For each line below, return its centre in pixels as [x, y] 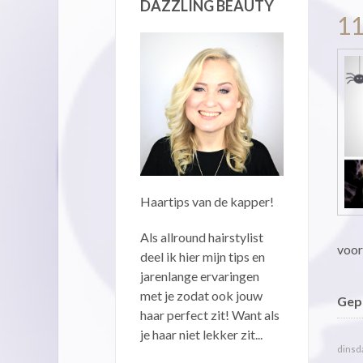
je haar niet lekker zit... [201, 334]
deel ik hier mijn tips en [203, 256]
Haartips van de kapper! [207, 201]
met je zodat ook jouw [201, 295]
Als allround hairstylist [202, 237]
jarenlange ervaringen [200, 275]
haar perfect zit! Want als [210, 314]
